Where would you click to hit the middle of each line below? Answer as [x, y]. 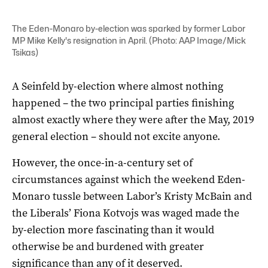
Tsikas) [25, 52]
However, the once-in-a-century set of [102, 162]
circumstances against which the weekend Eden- [129, 179]
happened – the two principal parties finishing [123, 103]
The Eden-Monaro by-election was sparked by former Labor [129, 28]
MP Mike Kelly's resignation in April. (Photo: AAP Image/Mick [129, 40]
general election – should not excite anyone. [116, 136]
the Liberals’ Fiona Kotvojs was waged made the [126, 213]
